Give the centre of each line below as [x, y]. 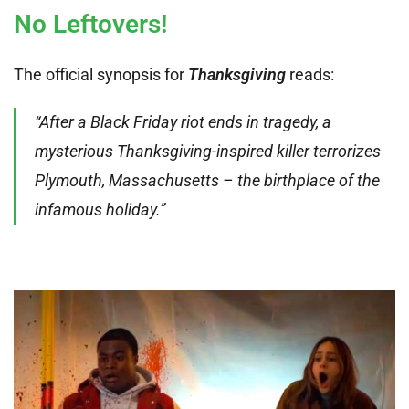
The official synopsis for [101, 74]
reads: [310, 74]
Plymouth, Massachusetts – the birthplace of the [207, 180]
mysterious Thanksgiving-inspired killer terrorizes [208, 151]
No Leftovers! [91, 24]
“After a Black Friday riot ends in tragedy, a [183, 121]
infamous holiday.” [100, 209]
